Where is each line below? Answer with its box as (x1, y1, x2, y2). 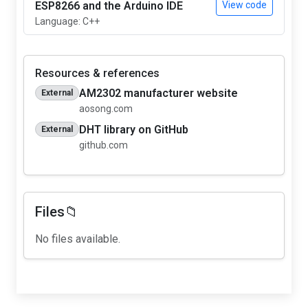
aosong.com (78, 102, 133, 114)
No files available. (35, 232, 120, 245)
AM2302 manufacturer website (78, 86, 238, 100)
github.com (78, 139, 128, 151)
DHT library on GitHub (78, 122, 188, 136)
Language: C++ (35, 15, 100, 27)
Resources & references (35, 66, 159, 80)
